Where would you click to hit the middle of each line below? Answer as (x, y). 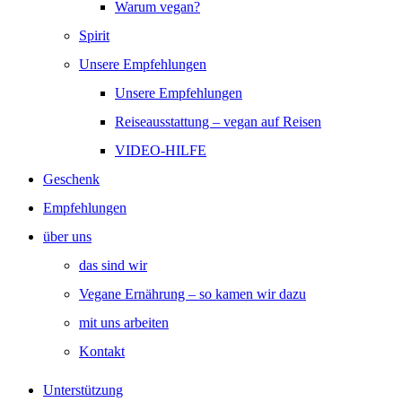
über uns (67, 236)
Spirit (94, 35)
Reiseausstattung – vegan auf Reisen (218, 122)
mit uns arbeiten (124, 323)
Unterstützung (83, 390)
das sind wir (113, 265)
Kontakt (102, 351)
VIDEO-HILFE (161, 150)
